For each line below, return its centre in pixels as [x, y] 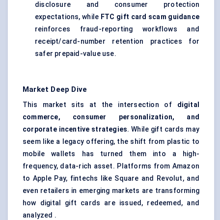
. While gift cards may [163, 129]
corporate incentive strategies [75, 129]
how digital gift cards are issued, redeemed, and [111, 203]
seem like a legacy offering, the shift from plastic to [111, 142]
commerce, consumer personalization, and [111, 117]
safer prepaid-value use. [76, 54]
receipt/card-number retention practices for [117, 41]
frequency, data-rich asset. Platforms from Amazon [111, 166]
